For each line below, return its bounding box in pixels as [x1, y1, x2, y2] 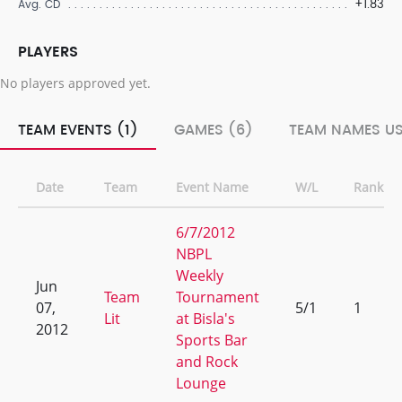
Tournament [176, 287, 259, 307]
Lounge [176, 373, 226, 393]
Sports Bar [176, 330, 248, 350]
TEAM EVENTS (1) [18, 118, 138, 142]
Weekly [176, 266, 223, 285]
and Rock [176, 352, 238, 371]
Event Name [176, 179, 249, 196]
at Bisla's [176, 309, 235, 328]
